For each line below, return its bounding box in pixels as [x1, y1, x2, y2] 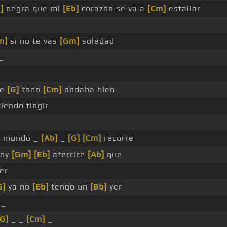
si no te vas [8, 36, 60, 46]
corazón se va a [79, 4, 147, 14]
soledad [80, 36, 115, 46]
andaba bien [62, 85, 115, 95]
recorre [101, 133, 134, 143]
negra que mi [4, 4, 63, 14]
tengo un [49, 182, 90, 192]
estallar [166, 4, 201, 14]
